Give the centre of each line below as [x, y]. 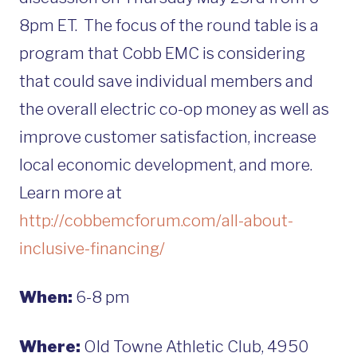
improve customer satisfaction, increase [168, 137]
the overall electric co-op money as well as [174, 109]
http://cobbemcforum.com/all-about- [156, 220]
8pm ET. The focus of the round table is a [169, 25]
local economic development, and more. [166, 165]
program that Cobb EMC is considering [162, 53]
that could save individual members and [166, 81]
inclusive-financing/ [92, 248]
